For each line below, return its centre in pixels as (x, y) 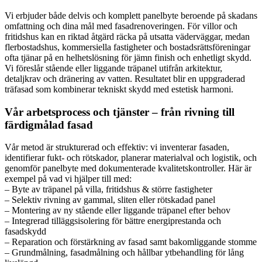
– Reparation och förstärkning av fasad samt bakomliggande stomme (131, 242)
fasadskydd (25, 232)
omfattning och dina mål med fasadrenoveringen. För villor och (121, 26)
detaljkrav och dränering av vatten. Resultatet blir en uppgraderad (125, 79)
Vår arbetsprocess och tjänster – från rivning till (120, 112)
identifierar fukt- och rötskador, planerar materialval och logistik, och (131, 158)
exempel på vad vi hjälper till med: (68, 179)
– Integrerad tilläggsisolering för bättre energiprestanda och (113, 221)
